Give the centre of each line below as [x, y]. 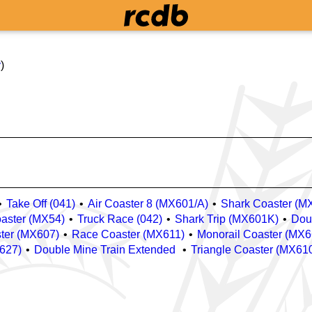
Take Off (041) [41, 204]
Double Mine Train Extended [106, 250]
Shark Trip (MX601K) [227, 219]
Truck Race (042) [120, 219]
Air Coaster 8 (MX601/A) [148, 204]
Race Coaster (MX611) [128, 234]
